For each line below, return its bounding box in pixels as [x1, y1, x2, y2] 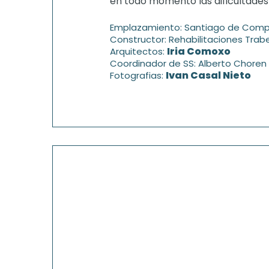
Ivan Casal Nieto [166, 68, 251, 82]
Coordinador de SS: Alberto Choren [110, 57, 267, 70]
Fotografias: [110, 69, 166, 82]
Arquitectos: [110, 45, 167, 58]
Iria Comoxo [167, 44, 231, 58]
